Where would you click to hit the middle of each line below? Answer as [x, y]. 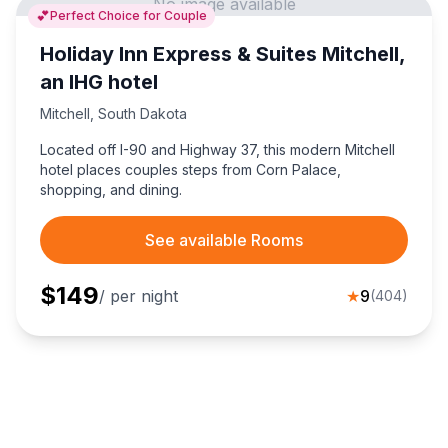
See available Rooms [224, 240]
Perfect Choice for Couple [128, 16]
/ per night [138, 296]
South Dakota [142, 114]
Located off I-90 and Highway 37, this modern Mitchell [217, 150]
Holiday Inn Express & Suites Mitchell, [222, 54]
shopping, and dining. [111, 190]
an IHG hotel [99, 82]
